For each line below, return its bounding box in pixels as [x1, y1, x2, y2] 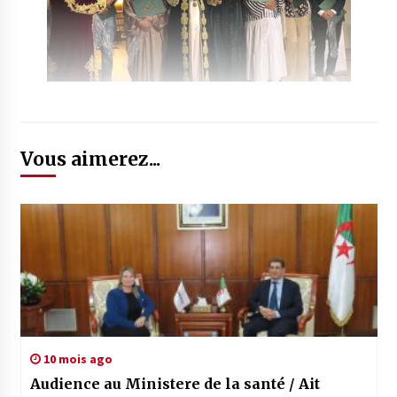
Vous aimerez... [19, 147, 160, 172]
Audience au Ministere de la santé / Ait [29, 375, 320, 393]
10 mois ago [40, 351, 113, 368]
